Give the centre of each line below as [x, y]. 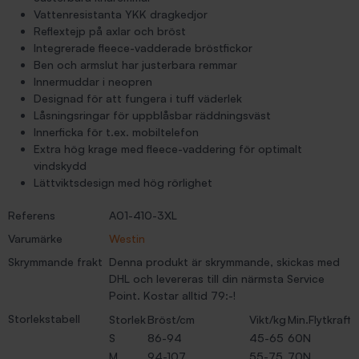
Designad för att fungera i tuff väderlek [138, 98]
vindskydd [60, 165]
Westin [127, 238]
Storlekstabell [44, 319]
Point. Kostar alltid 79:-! [172, 295]
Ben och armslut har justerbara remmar [135, 65]
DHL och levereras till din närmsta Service [217, 278]
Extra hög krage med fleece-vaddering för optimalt [168, 149]
